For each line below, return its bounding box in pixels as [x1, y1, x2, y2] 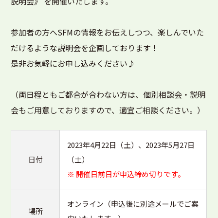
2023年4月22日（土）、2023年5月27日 [67, 140, 195, 150]
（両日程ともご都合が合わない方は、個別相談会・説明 [11, 89, 206, 100]
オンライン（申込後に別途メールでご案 [67, 199, 199, 209]
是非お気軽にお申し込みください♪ [11, 57, 136, 69]
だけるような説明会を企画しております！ [11, 42, 159, 54]
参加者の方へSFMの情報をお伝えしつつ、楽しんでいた [11, 26, 204, 38]
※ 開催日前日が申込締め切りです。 [67, 169, 185, 179]
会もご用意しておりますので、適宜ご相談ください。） [11, 104, 205, 116]
